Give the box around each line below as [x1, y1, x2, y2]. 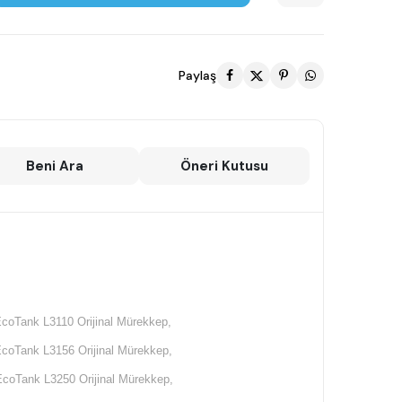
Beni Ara [25, 157, 83, 176]
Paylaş [179, 67, 216, 83]
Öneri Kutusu [180, 157, 269, 176]
